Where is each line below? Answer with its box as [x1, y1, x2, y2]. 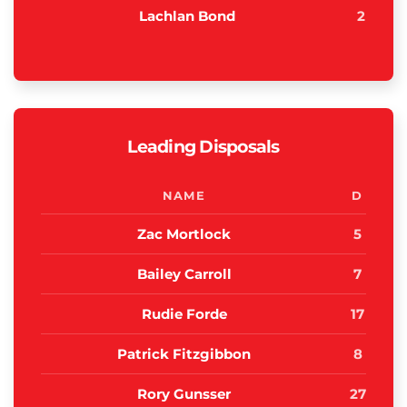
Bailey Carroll [136, 265, 232, 283]
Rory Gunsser [137, 385, 231, 403]
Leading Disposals [127, 136, 280, 158]
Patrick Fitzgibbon [117, 345, 251, 363]
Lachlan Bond [139, 7, 235, 25]
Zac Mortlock [137, 225, 231, 243]
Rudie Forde [141, 305, 227, 323]
